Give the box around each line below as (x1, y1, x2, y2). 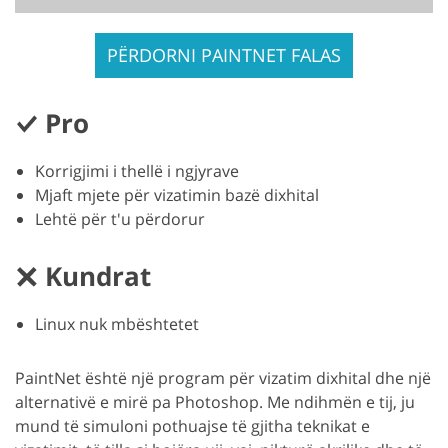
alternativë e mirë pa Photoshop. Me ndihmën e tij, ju (15, 391, 415, 414)
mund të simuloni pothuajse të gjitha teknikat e (15, 415, 370, 438)
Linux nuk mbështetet (35, 313, 199, 336)
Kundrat (45, 258, 151, 295)
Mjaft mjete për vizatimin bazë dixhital (35, 184, 319, 207)
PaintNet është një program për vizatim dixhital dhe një (15, 367, 431, 390)
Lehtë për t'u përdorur (35, 208, 205, 231)
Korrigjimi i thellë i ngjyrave (35, 160, 239, 183)
